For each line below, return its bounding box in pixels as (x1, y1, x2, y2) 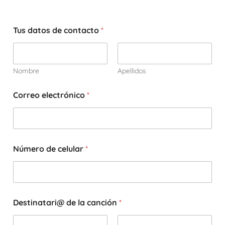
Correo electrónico (13, 89, 87, 100)
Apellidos (118, 66, 146, 75)
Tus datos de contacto (13, 25, 101, 35)
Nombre (13, 66, 39, 75)
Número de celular (13, 143, 85, 154)
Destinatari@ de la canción (13, 197, 119, 207)
